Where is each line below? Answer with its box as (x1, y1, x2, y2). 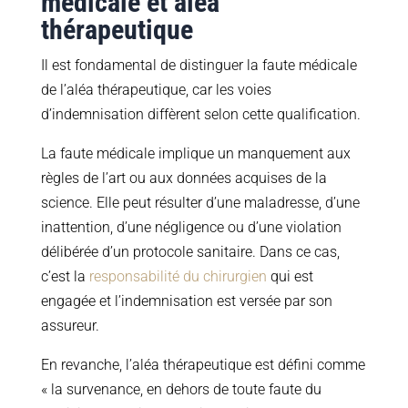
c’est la (40, 268, 89, 286)
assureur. (40, 317, 99, 335)
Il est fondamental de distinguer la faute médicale (40, 56, 357, 75)
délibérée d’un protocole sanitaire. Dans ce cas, (40, 243, 340, 261)
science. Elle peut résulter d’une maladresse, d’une (40, 194, 360, 212)
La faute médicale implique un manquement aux (40, 145, 351, 163)
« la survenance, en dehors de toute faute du (40, 381, 321, 399)
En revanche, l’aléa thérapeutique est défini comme (40, 356, 365, 374)
